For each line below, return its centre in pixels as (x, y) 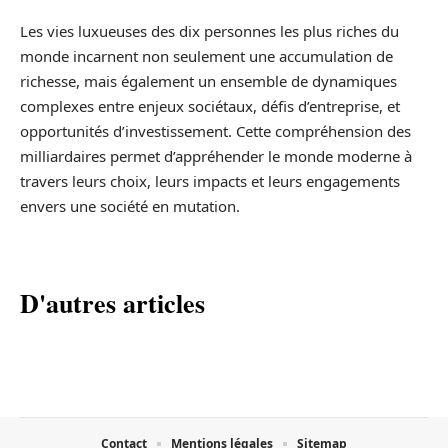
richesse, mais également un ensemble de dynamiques (208, 80)
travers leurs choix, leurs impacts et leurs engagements (210, 180)
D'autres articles (112, 302)
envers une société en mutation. (130, 205)
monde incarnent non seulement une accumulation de (206, 55)
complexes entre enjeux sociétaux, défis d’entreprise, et (210, 105)
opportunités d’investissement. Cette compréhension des (215, 130)
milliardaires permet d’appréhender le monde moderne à (216, 155)
